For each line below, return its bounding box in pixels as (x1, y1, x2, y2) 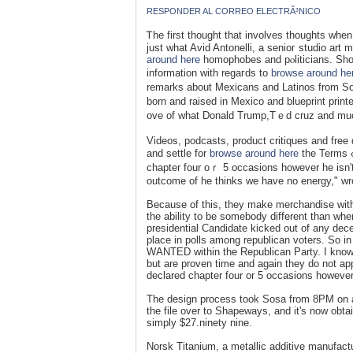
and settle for (147, 147, 210, 159)
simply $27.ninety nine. (147, 316, 252, 329)
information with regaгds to (147, 66, 271, 79)
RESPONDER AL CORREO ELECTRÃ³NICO (147, 6, 321, 16)
